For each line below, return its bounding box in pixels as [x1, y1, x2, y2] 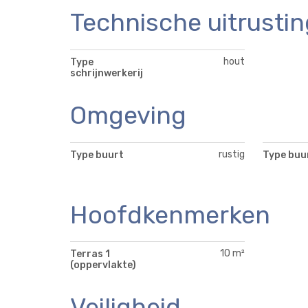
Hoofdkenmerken [70, 199, 270, 230]
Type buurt [70, 148, 124, 161]
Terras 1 [70, 248, 110, 261]
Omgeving [70, 100, 186, 130]
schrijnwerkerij [70, 67, 143, 79]
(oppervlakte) [70, 259, 136, 272]
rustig [219, 148, 245, 160]
